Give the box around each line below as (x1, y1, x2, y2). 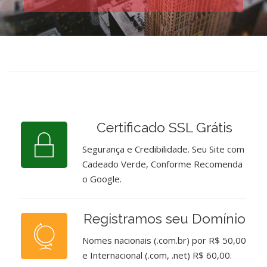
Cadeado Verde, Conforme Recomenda (82, 158, 243, 170)
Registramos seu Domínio (83, 210, 246, 226)
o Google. (82, 173, 122, 185)
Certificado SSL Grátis (96, 119, 232, 135)
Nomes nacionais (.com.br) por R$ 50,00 (82, 234, 246, 246)
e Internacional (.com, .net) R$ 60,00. (82, 249, 232, 261)
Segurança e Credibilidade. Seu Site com (82, 143, 244, 155)
